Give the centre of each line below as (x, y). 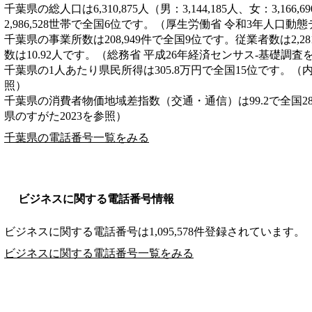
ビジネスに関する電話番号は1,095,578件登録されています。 (155, 231)
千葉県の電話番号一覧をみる (77, 137)
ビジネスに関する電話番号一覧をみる (99, 253)
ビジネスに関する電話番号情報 (96, 198)
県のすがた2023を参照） (65, 116)
